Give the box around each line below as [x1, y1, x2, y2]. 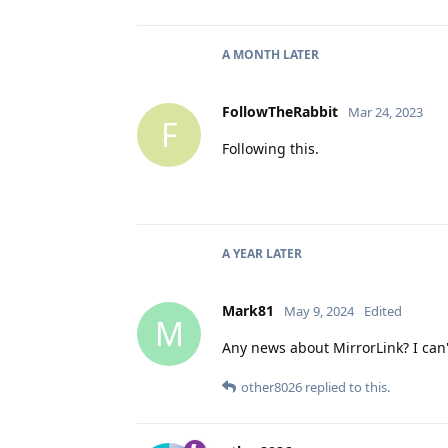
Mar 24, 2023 [348, 102, 423, 121]
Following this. [222, 138, 319, 158]
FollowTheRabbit [222, 101, 338, 121]
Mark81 [222, 300, 274, 320]
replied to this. [302, 377, 390, 396]
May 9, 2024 [284, 301, 354, 320]
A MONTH [222, 45, 280, 63]
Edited [364, 301, 402, 320]
